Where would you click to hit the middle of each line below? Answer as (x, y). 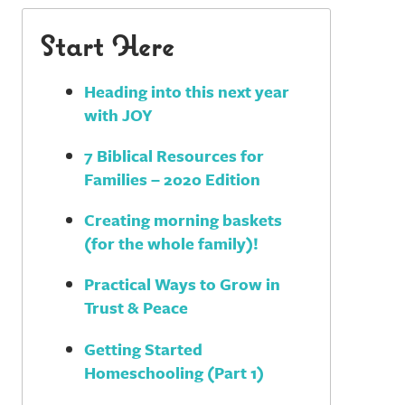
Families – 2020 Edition (172, 179)
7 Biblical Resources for (174, 156)
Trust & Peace (136, 308)
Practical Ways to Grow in (182, 284)
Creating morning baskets (183, 220)
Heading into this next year (186, 91)
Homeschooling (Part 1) (174, 372)
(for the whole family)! (171, 244)
